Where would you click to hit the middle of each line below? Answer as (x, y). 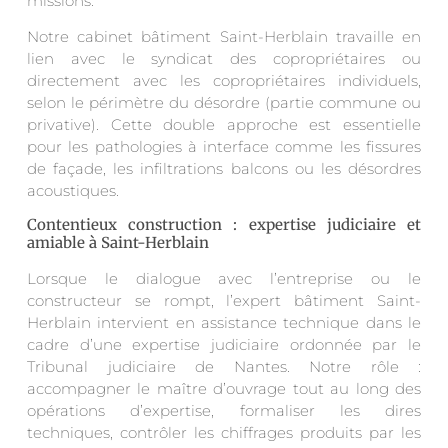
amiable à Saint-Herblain (118, 243)
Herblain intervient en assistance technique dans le (224, 323)
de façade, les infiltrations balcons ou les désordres (224, 169)
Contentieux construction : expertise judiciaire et (224, 225)
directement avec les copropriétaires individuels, (224, 81)
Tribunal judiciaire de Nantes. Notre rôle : (224, 367)
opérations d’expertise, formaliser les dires (224, 411)
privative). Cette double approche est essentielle (224, 125)
